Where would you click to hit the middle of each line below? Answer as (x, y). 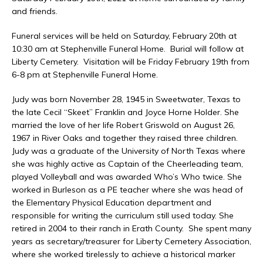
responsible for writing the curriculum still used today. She (123, 216)
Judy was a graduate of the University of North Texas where (129, 151)
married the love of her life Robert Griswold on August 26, (123, 125)
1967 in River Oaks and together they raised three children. (125, 138)
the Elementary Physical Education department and (112, 203)
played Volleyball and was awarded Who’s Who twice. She (127, 177)
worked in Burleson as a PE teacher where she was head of (127, 190)
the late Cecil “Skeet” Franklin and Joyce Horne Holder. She (125, 112)
